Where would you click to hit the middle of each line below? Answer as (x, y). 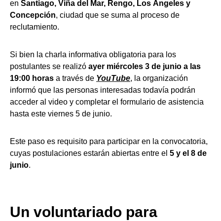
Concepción (33, 15)
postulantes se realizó (49, 66)
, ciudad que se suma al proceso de (118, 15)
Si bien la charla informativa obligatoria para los (93, 55)
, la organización (159, 78)
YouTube (113, 78)
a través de (75, 78)
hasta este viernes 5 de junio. (61, 114)
